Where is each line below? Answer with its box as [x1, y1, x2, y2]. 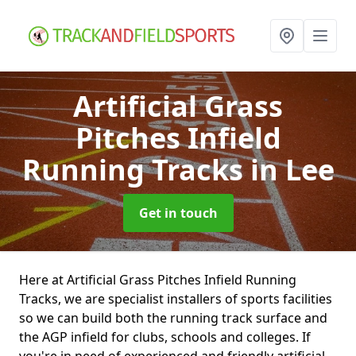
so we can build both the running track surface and [19, 309, 327, 327]
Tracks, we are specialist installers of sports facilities [19, 290, 332, 308]
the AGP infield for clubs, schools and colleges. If [19, 328, 311, 346]
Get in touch [138, 204, 218, 222]
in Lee [250, 150, 335, 189]
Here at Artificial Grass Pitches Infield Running [19, 271, 296, 288]
